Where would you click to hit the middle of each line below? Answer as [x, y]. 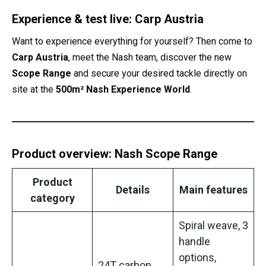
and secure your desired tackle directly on [159, 73]
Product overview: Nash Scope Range [115, 153]
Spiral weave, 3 [213, 225]
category [52, 198]
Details [133, 189]
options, [197, 257]
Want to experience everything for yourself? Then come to [132, 41]
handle [194, 241]
